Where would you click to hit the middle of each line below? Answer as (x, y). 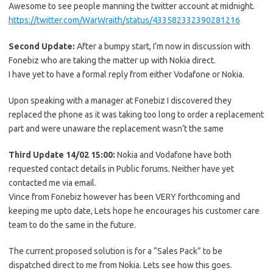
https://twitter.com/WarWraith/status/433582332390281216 (124, 20)
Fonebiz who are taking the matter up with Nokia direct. (112, 60)
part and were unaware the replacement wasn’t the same (116, 129)
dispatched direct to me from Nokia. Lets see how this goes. (120, 265)
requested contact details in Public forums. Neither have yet (121, 169)
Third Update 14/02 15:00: (63, 155)
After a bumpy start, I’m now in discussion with (164, 46)
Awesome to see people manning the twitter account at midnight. (132, 6)
